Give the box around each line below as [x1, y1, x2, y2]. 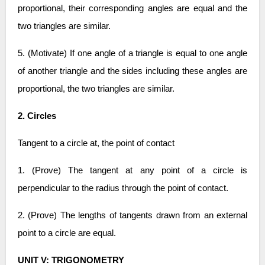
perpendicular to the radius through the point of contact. [17, 183, 228, 193]
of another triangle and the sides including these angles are [17, 66, 248, 76]
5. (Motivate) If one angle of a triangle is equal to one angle [17, 48, 248, 58]
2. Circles [17, 111, 59, 121]
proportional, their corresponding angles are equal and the [17, 3, 248, 13]
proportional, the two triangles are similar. [17, 83, 174, 93]
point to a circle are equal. [17, 228, 116, 238]
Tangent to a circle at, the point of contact [17, 138, 174, 148]
